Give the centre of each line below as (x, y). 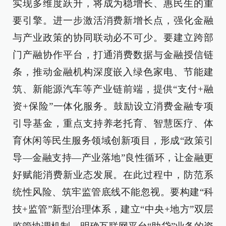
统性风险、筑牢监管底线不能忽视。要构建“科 (113, 192)
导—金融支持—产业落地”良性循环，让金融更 (113, 158)
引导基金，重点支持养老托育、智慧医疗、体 (113, 124)
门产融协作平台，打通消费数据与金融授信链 (113, 55)
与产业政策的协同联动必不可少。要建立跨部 (113, 38)
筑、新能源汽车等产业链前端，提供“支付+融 (113, 89)
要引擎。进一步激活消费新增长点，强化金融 (113, 21)
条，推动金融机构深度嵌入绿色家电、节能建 (113, 72)
